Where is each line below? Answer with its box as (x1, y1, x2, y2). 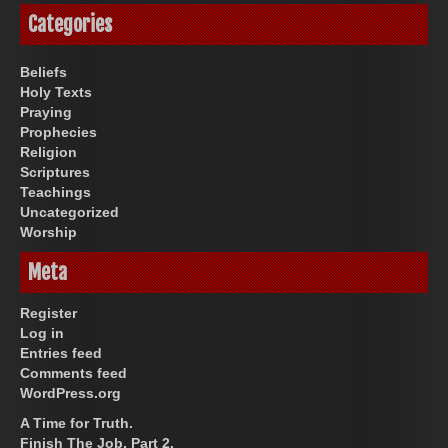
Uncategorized (20, 203, 119, 220)
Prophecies (20, 123, 97, 140)
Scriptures (20, 163, 90, 180)
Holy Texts (20, 83, 92, 100)
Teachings (20, 183, 91, 200)
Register (20, 304, 77, 321)
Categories (28, 12, 112, 38)
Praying (20, 103, 72, 120)
